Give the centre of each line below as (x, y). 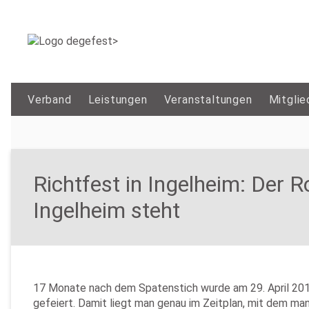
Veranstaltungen (208, 100)
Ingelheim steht (107, 210)
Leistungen (118, 100)
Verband (50, 100)
